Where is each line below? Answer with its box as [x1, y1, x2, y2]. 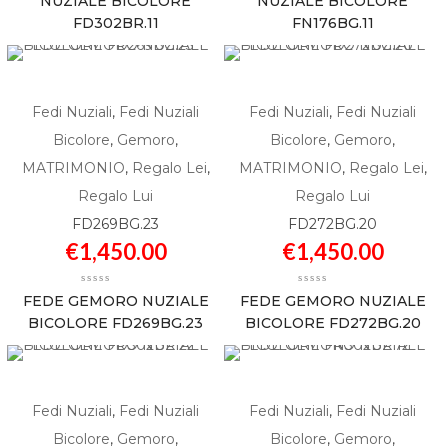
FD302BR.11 [72, 14, 159, 32]
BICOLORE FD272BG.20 [328, 313, 421, 332]
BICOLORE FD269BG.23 [112, 313, 203, 332]
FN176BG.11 [291, 14, 374, 32]
